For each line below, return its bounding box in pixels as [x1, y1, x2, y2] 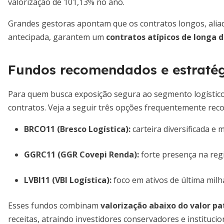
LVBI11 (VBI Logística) [24, 174, 109, 185]
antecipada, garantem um [8, 31, 106, 42]
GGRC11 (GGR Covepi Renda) [24, 149, 137, 160]
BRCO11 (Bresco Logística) [24, 123, 128, 134]
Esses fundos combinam [8, 200, 100, 211]
